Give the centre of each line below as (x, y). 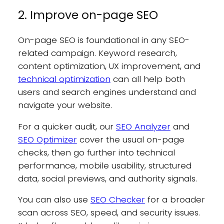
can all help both (147, 79)
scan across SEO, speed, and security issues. (109, 213)
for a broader (175, 200)
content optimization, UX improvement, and (109, 66)
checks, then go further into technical (96, 152)
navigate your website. (66, 105)
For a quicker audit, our (67, 126)
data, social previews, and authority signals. (107, 178)
